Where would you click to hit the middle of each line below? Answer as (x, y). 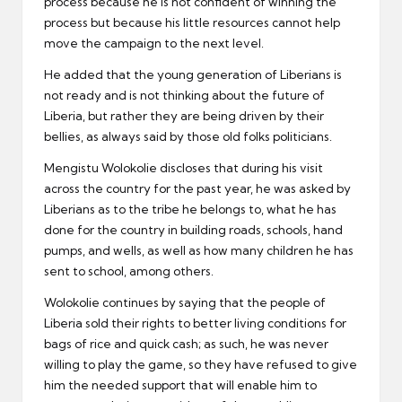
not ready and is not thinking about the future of (184, 95)
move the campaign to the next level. (154, 43)
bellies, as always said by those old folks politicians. (188, 136)
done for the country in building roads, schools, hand (193, 229)
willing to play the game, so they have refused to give (201, 364)
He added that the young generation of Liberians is (193, 74)
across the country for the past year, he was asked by (197, 188)
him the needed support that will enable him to (180, 385)
